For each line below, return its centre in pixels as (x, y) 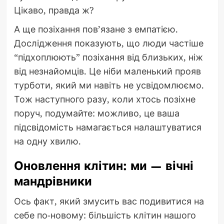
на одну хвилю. (47, 141)
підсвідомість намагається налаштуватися (107, 127)
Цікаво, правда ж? (54, 10)
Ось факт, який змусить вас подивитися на (109, 201)
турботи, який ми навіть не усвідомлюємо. (109, 85)
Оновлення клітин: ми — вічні (103, 165)
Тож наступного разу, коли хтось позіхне (104, 99)
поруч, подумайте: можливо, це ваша (96, 113)
